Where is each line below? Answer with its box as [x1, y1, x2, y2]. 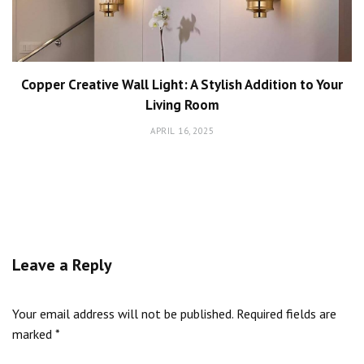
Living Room [145, 96, 219, 115]
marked [12, 326, 55, 343]
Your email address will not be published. [12, 305, 233, 323]
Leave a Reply [12, 254, 112, 276]
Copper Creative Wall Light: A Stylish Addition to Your [21, 76, 343, 94]
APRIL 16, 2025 [150, 125, 214, 137]
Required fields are [236, 305, 336, 323]
